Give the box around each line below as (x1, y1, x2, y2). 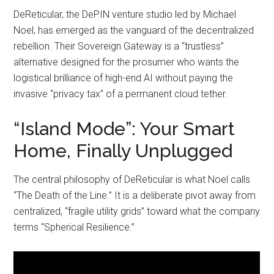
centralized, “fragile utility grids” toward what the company (13, 206, 261, 218)
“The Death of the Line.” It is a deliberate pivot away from (13, 190, 256, 202)
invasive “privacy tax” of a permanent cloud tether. (13, 88, 228, 100)
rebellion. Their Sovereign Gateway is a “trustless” (13, 40, 224, 53)
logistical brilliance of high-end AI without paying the (13, 72, 234, 84)
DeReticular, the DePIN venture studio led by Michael (13, 9, 237, 21)
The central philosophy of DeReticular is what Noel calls (13, 174, 251, 186)
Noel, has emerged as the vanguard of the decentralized (13, 24, 254, 37)
